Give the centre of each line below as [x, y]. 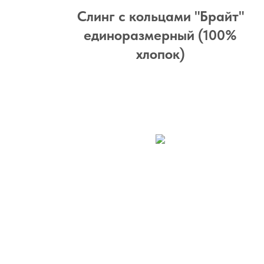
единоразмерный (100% [160, 35]
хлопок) [160, 54]
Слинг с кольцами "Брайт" [160, 16]
